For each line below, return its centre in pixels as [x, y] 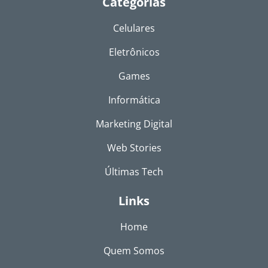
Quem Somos [134, 251]
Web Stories [134, 148]
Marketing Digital [134, 124]
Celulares [134, 28]
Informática [134, 100]
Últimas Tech [134, 172]
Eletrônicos [134, 52]
